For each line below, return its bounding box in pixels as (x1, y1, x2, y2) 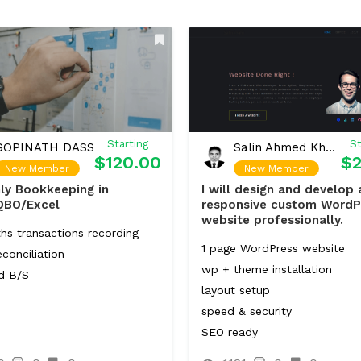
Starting (106, 138, 148, 150)
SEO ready (201, 326, 258, 338)
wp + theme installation (201, 263, 332, 276)
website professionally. (201, 213, 343, 227)
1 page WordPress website (201, 242, 345, 255)
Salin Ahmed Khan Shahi (326, 140, 335, 155)
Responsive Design (201, 346, 301, 359)
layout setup (201, 284, 270, 297)
